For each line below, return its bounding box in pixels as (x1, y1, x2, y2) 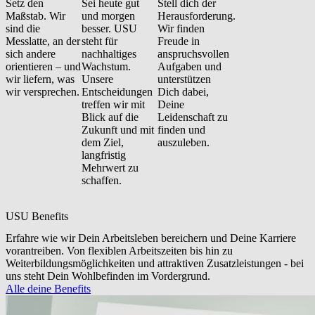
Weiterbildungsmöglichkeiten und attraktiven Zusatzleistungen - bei (6, 257, 304, 270)
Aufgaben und (157, 60, 221, 72)
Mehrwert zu (82, 161, 139, 174)
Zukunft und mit (82, 123, 154, 136)
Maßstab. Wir (6, 9, 65, 22)
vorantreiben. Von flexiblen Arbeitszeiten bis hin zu (6, 245, 233, 257)
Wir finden (157, 22, 205, 34)
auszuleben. (157, 136, 210, 148)
